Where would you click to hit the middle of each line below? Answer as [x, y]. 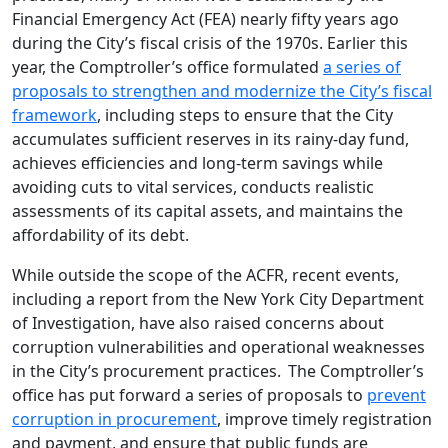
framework [54, 115]
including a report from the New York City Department [218, 299]
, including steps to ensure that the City [245, 115]
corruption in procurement [114, 419]
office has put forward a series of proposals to [189, 395]
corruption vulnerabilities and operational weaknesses [218, 347]
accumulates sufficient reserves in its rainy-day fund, [210, 139]
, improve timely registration [324, 419]
